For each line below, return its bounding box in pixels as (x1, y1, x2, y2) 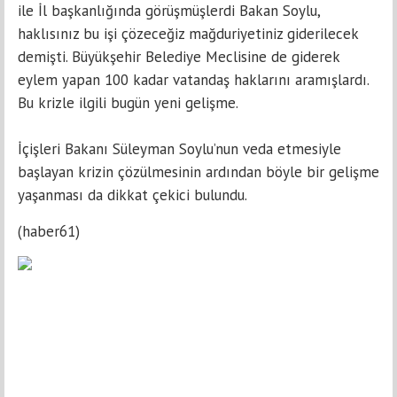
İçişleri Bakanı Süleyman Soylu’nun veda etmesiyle (18, 139, 341, 159)
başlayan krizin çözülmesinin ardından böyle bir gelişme (18, 162, 379, 182)
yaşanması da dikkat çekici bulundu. (18, 185, 247, 205)
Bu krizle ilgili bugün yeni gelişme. (18, 93, 238, 113)
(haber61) (18, 222, 80, 241)
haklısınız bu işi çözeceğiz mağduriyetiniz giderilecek (18, 24, 358, 43)
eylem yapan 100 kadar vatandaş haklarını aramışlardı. (18, 70, 369, 90)
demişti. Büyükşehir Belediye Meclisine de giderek (18, 47, 339, 66)
